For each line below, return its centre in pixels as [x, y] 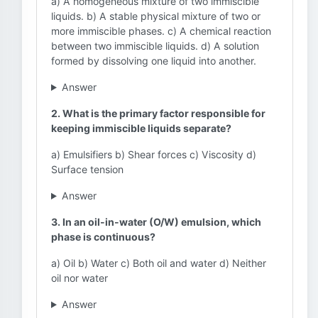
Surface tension [87, 169]
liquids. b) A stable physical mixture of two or [156, 16]
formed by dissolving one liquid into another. [154, 61]
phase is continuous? [103, 237]
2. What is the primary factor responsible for [158, 113]
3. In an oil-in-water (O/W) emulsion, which [156, 222]
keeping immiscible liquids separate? [141, 128]
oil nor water [79, 278]
